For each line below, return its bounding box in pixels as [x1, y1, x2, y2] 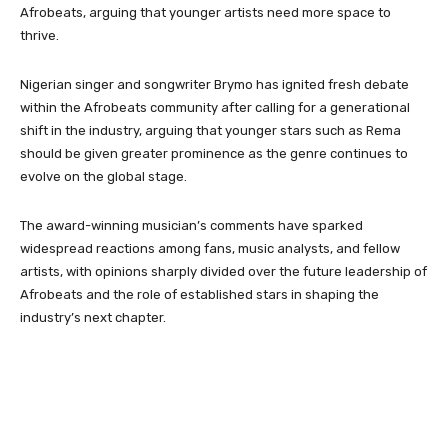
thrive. [20, 28, 59, 43]
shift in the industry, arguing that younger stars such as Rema [20, 123, 401, 138]
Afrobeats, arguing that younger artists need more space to [20, 5, 391, 20]
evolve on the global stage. [20, 169, 187, 184]
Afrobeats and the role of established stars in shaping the [20, 287, 379, 302]
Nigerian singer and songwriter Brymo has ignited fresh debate [20, 77, 409, 92]
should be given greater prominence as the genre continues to [20, 146, 408, 161]
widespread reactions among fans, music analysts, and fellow [20, 241, 400, 256]
